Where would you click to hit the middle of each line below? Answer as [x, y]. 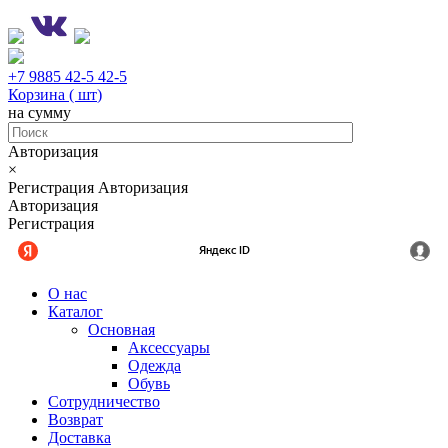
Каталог [75, 311]
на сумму [39, 112]
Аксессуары [169, 347]
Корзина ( [43, 94]
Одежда [154, 365]
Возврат [75, 419]
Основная [121, 329]
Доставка [79, 437]
